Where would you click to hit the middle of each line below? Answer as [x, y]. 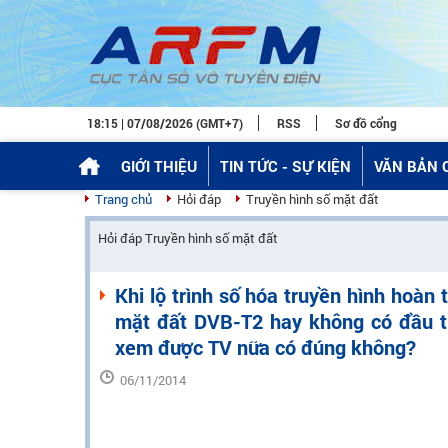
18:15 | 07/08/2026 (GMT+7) [165, 123]
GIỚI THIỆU [158, 166]
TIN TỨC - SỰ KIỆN [285, 166]
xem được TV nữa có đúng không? [265, 347]
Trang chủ [123, 199]
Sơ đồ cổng [366, 123]
